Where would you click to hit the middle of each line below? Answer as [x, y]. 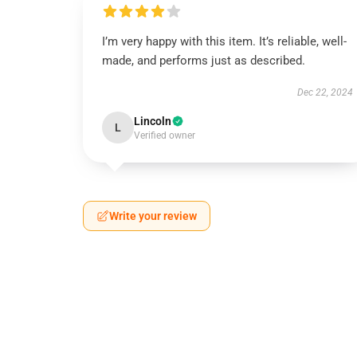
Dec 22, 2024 [325, 92]
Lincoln [153, 121]
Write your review [153, 216]
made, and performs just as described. [204, 61]
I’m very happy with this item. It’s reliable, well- [224, 41]
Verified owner [165, 135]
